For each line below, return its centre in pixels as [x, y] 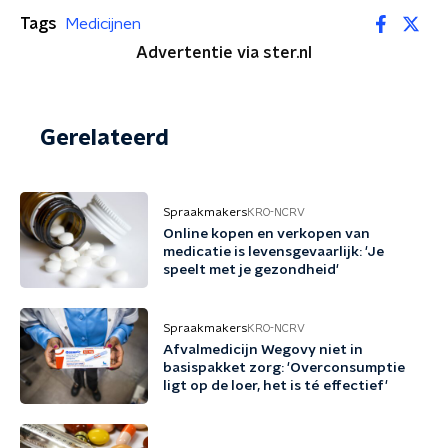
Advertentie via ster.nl [224, 53]
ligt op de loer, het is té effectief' [275, 386]
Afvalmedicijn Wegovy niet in [263, 350]
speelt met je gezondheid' [251, 270]
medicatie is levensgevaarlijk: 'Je [273, 252]
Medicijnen [103, 23]
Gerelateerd [104, 138]
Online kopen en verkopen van [266, 234]
